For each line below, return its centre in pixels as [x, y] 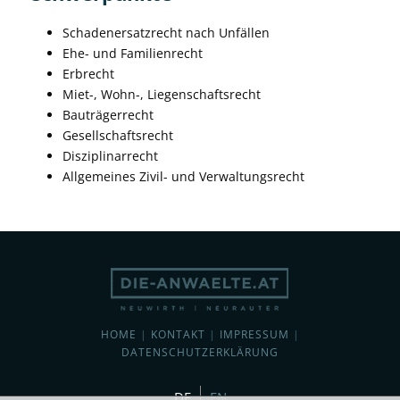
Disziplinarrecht [110, 155]
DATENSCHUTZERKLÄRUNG [200, 352]
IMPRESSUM [254, 334]
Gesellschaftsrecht [118, 135]
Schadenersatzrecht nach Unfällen [166, 32]
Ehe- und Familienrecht [133, 53]
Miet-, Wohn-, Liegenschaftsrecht [162, 94]
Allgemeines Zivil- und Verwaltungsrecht [183, 176]
